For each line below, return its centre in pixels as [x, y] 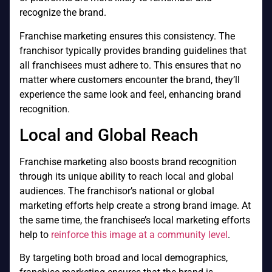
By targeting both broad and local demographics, [124, 258]
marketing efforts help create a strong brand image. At [135, 205]
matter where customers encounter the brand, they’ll [130, 80]
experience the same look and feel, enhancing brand [130, 94]
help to [35, 234]
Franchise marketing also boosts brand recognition [128, 161]
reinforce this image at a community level [139, 234]
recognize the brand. [63, 13]
